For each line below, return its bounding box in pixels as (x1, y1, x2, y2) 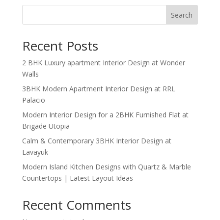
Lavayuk (22, 147, 48, 157)
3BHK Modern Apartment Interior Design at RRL (22, 84, 175, 93)
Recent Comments (22, 196, 131, 214)
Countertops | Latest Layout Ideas (22, 173, 133, 183)
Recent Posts (22, 37, 98, 55)
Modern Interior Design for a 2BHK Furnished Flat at (22, 110, 189, 119)
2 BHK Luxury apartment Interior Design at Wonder (22, 58, 185, 67)
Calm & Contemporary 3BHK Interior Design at (22, 136, 171, 145)
